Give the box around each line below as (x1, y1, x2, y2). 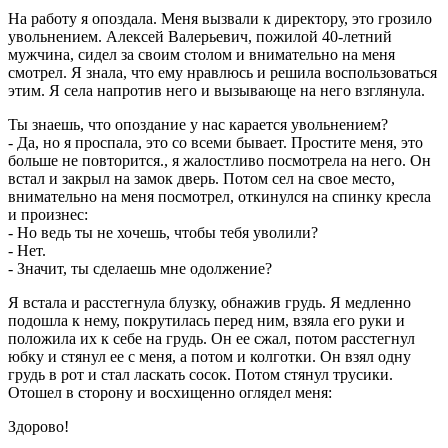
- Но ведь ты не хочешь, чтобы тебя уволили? (8, 223, 318, 241)
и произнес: (8, 205, 88, 223)
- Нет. (8, 241, 46, 259)
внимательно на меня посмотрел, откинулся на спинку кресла (8, 187, 431, 205)
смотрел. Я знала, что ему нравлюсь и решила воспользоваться (8, 63, 437, 81)
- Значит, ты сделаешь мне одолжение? (8, 259, 272, 277)
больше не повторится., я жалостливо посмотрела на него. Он (8, 151, 431, 169)
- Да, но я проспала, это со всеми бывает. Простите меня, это (8, 133, 423, 151)
